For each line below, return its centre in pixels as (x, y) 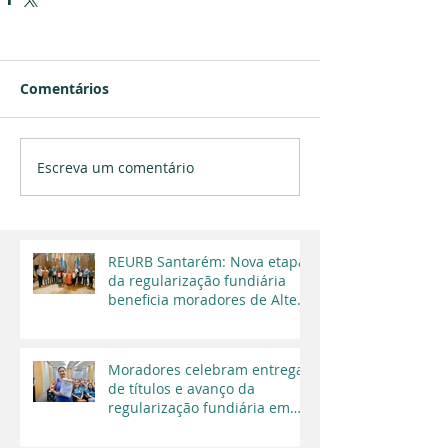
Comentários (64, 89)
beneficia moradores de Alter (205, 300)
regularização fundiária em (199, 408)
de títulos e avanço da (181, 389)
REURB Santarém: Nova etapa (207, 262)
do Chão (135, 319)
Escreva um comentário (115, 167)
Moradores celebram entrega (206, 370)
